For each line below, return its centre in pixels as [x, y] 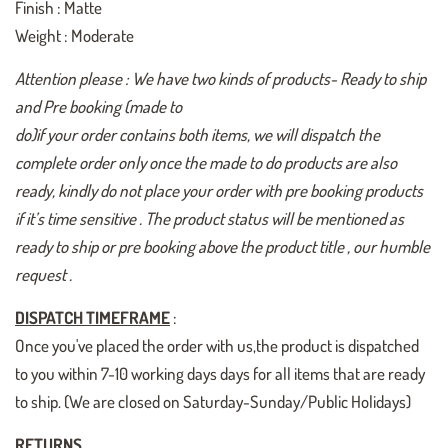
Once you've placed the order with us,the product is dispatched [217, 346]
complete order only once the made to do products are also [206, 163]
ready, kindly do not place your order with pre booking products [219, 191]
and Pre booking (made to [98, 107]
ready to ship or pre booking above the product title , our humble [222, 247]
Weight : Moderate [76, 36]
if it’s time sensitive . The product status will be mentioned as [209, 219]
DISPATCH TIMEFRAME [92, 318]
